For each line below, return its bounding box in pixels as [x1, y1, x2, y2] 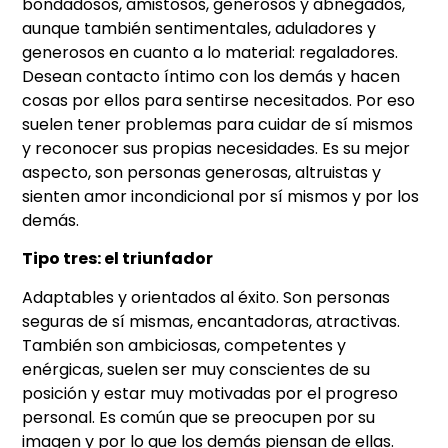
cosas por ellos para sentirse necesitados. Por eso [22, 89, 416, 113]
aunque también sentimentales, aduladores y [22, 17, 377, 41]
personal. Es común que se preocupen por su [22, 405, 376, 429]
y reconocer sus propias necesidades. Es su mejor [22, 137, 411, 161]
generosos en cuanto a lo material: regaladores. [22, 41, 399, 65]
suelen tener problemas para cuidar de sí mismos [22, 113, 414, 137]
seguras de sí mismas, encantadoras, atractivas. [22, 309, 401, 333]
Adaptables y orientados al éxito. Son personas [22, 285, 391, 309]
